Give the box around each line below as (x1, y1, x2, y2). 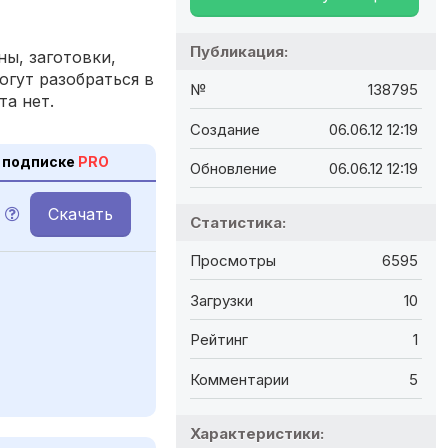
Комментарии (190, 369, 289, 389)
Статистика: (190, 212, 286, 232)
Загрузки (190, 290, 253, 310)
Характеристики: (190, 423, 324, 443)
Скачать (48, 203, 113, 224)
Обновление (190, 158, 277, 178)
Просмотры (190, 251, 276, 271)
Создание (190, 119, 260, 139)
